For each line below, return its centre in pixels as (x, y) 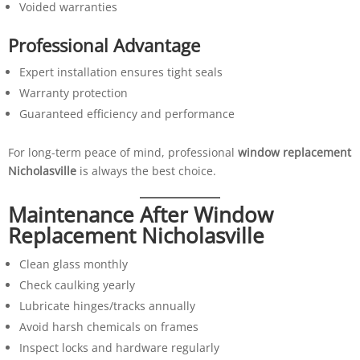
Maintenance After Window (140, 214)
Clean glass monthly (73, 264)
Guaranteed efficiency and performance (127, 113)
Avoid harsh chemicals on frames (108, 326)
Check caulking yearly (77, 284)
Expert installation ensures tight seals (121, 72)
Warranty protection (73, 92)
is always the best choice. (146, 170)
